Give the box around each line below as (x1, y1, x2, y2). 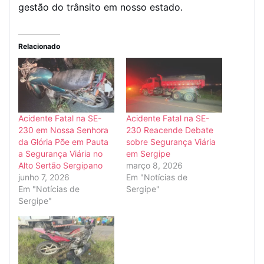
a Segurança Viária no (18, 148, 103, 159)
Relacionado (18, 41, 60, 51)
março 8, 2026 (126, 160, 183, 170)
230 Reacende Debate (126, 124, 213, 135)
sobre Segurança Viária (126, 136, 216, 147)
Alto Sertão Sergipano (18, 160, 103, 170)
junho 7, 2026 (18, 171, 70, 182)
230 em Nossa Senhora (18, 124, 108, 135)
